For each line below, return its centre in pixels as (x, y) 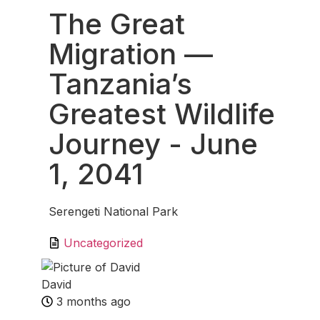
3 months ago (94, 301)
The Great (117, 24)
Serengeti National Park (113, 211)
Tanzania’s (120, 84)
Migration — (131, 54)
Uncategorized (103, 243)
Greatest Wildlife (162, 114)
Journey (105, 144)
